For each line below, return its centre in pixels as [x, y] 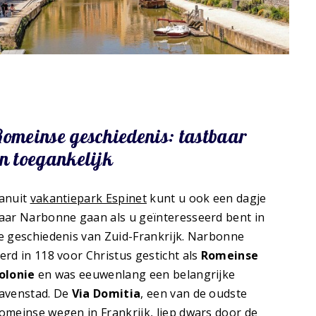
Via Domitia [106, 294]
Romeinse [230, 256]
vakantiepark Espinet [88, 199]
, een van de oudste [194, 294]
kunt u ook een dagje [206, 199]
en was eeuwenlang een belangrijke [135, 275]
